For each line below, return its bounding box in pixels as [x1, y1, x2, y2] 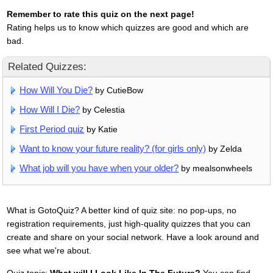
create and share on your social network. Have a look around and [6, 232, 259, 243]
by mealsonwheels [179, 163, 253, 174]
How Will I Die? [19, 104, 80, 115]
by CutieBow [93, 85, 144, 96]
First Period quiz [19, 124, 85, 135]
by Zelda [206, 144, 243, 154]
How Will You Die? [19, 85, 93, 96]
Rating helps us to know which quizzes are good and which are [6, 23, 249, 33]
